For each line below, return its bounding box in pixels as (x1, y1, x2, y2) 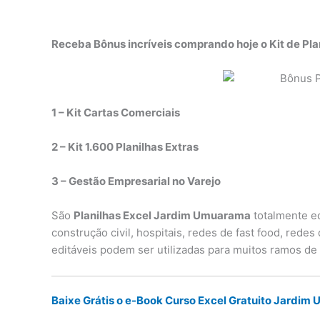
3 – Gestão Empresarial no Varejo (51, 174, 221, 188)
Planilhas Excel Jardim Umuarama (74, 208, 251, 222)
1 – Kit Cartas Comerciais (51, 105, 180, 119)
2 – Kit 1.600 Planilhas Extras (51, 139, 199, 154)
